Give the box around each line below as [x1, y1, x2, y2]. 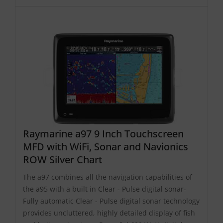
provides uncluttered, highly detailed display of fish [23, 208, 195, 218]
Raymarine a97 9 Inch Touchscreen [23, 127, 184, 141]
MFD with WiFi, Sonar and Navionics [23, 140, 188, 154]
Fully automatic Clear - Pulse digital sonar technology [23, 196, 200, 206]
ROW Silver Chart [23, 153, 103, 167]
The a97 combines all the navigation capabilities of [23, 172, 192, 182]
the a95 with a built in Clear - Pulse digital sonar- [23, 184, 186, 194]
